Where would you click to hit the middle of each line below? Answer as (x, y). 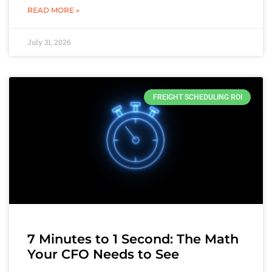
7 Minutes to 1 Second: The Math (133, 239)
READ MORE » (53, 10)
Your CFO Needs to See (103, 254)
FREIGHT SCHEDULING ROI (197, 97)
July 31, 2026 (49, 42)
